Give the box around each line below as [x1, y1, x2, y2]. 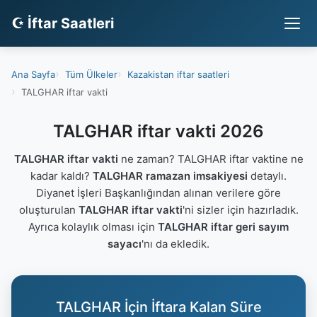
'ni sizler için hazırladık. [182, 203, 299, 217]
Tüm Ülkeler [65, 68, 117, 80]
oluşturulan [18, 203, 79, 217]
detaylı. [248, 169, 287, 183]
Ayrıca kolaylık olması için [28, 220, 158, 234]
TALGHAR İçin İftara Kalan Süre [55, 299, 262, 316]
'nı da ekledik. [142, 237, 209, 250]
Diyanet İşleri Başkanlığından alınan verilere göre [36, 186, 281, 200]
